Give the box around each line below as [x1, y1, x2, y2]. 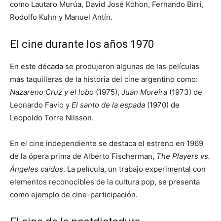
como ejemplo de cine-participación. [10, 189, 138, 199]
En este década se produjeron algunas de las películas [10, 61, 199, 71]
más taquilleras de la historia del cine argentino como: [10, 74, 198, 84]
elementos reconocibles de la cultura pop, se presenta [10, 177, 200, 186]
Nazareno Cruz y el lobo [10, 87, 94, 97]
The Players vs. [156, 151, 210, 161]
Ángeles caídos [10, 164, 63, 174]
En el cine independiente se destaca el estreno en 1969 [10, 138, 203, 148]
